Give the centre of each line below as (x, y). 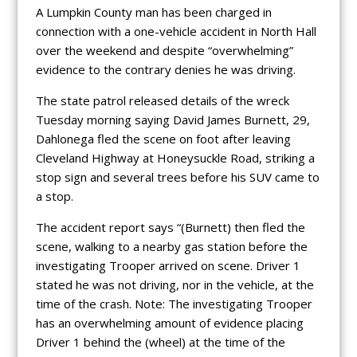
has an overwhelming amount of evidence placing (169, 322)
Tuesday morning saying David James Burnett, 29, (173, 119)
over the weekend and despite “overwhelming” (164, 50)
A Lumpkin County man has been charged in (153, 12)
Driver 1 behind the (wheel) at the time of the (160, 341)
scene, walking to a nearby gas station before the (171, 246)
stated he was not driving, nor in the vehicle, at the (175, 284)
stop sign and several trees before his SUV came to (177, 177)
